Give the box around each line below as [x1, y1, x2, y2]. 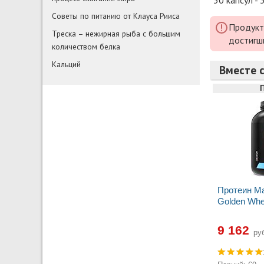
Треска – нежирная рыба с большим [52, 28, 180, 39]
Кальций [52, 58, 81, 70]
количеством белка [52, 41, 120, 52]
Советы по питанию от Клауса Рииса [52, 10, 180, 21]
